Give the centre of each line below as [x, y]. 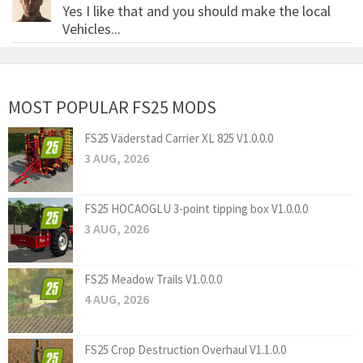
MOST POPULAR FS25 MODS [112, 107]
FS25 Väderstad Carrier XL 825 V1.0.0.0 [179, 138]
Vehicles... [92, 28]
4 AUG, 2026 [117, 299]
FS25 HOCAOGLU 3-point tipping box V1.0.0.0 [196, 208]
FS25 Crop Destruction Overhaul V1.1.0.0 [185, 349]
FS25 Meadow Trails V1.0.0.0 [153, 279]
